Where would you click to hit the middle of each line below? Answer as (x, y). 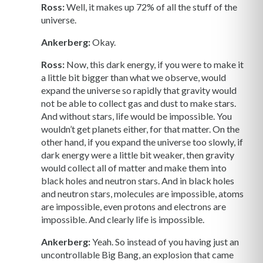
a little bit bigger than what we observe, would (134, 77)
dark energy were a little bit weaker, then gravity (138, 155)
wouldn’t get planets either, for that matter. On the (140, 129)
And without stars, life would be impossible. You (136, 116)
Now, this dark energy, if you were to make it (154, 65)
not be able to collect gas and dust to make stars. (139, 103)
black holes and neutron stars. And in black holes (138, 181)
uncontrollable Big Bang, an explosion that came (137, 255)
